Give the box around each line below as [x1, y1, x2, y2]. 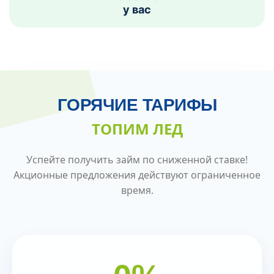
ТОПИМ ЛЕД [91, 118, 183, 139]
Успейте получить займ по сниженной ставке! [26, 152, 248, 166]
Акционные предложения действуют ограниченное [13, 168, 261, 182]
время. [120, 183, 154, 197]
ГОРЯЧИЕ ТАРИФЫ [57, 95, 217, 114]
